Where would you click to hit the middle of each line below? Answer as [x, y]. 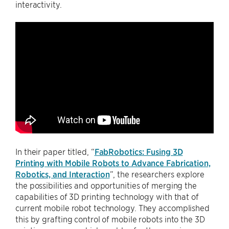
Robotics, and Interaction [63, 174]
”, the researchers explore [157, 174]
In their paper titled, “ [55, 152]
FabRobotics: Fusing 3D [139, 152]
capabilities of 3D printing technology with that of [107, 197]
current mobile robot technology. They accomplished [112, 208]
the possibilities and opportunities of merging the [106, 185]
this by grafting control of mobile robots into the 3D [110, 219]
